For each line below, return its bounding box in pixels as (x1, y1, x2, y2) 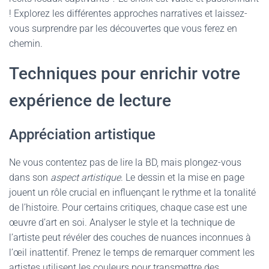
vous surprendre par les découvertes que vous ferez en (9, 23, 237, 34)
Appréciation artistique (9, 126, 156, 143)
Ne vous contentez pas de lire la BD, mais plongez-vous (9, 157, 241, 168)
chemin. (9, 38, 43, 49)
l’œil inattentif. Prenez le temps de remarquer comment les (9, 247, 255, 258)
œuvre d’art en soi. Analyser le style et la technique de (9, 217, 235, 228)
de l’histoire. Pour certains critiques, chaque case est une (9, 202, 247, 213)
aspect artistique (50, 172, 121, 183)
